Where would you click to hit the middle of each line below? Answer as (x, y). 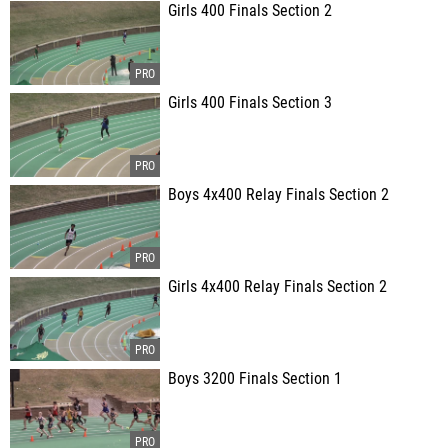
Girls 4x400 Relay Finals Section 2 (277, 287)
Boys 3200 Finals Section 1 (255, 379)
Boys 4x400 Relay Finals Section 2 (278, 195)
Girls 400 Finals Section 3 (250, 103)
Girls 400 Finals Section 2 (250, 11)
